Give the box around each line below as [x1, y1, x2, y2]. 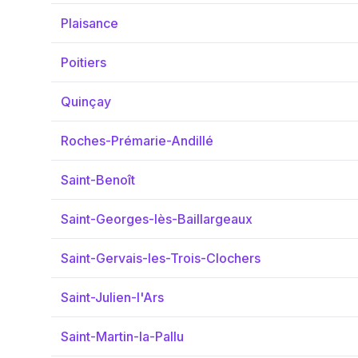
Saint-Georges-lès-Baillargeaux [61, 211, 253, 227]
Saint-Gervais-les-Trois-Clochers [61, 250, 261, 266]
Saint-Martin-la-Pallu [61, 328, 184, 344]
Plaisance [61, 15, 118, 31]
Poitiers [61, 54, 106, 70]
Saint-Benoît [61, 172, 135, 188]
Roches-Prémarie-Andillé [61, 133, 213, 149]
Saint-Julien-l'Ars [61, 289, 164, 305]
